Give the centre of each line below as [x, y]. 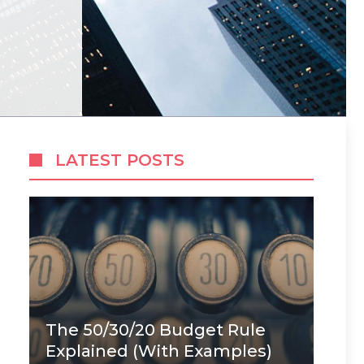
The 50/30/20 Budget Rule [156, 330]
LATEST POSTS [120, 160]
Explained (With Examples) [159, 351]
